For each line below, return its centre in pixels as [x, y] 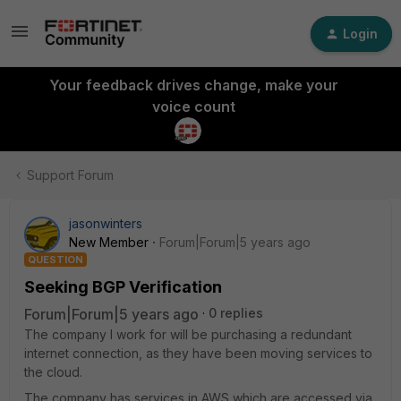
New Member [109, 242]
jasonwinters [106, 223]
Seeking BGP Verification [123, 287]
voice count [193, 107]
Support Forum [70, 175]
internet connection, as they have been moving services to [198, 353]
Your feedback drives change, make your [193, 85]
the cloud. [53, 372]
